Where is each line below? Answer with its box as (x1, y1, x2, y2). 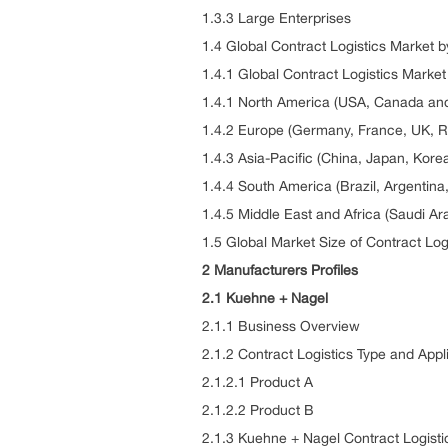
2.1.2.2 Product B (202, 402, 314, 418)
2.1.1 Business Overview (202, 318, 360, 334)
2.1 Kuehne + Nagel (202, 290, 328, 306)
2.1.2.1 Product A (202, 374, 313, 390)
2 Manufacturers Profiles (202, 262, 358, 278)
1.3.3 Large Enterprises (202, 10, 351, 26)
